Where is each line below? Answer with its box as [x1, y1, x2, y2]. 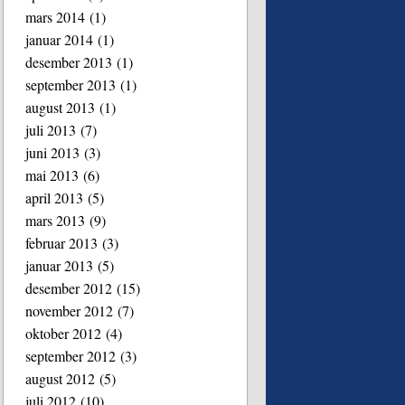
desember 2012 [25, 278, 113, 297]
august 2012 [25, 368, 96, 388]
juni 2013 [25, 142, 80, 162]
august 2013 [25, 97, 96, 117]
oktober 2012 [25, 323, 102, 343]
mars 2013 [25, 210, 86, 230]
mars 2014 [25, 6, 86, 26]
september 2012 [25, 345, 117, 365]
